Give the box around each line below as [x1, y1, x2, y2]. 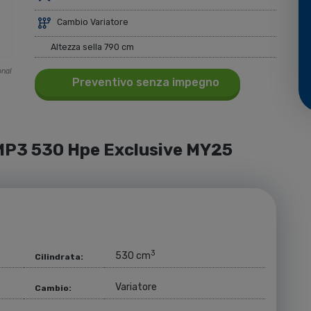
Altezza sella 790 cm [48, 41, 134, 52]
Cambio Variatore [55, 17, 128, 28]
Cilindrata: [35, 252, 83, 262]
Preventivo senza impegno [69, 76, 219, 90]
